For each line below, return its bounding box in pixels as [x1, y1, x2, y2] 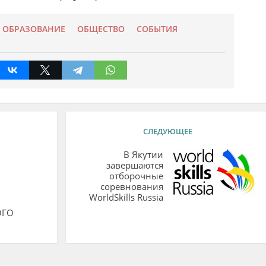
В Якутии [123, 148, 163, 160]
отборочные [109, 169, 163, 182]
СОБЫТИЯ [136, 23, 178, 34]
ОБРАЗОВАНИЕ [2, 23, 65, 34]
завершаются [106, 159, 163, 171]
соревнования [100, 180, 163, 192]
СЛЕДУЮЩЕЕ [142, 125, 192, 137]
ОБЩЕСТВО [77, 23, 125, 34]
